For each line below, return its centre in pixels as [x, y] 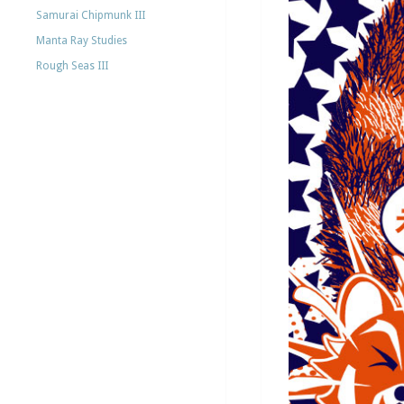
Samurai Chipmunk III [91, 15]
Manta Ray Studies [82, 41]
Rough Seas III [72, 66]
